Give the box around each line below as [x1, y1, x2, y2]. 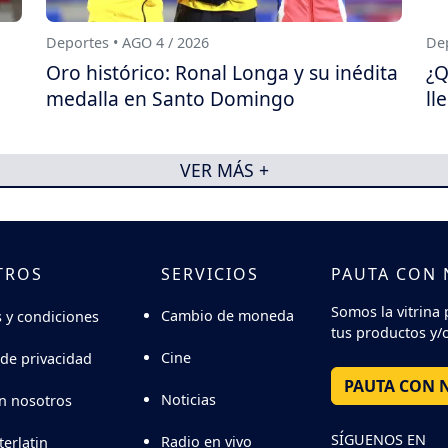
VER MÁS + [179, 157, 269, 182]
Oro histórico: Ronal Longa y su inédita [46, 59, 398, 87]
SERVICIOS [161, 262, 259, 285]
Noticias [161, 390, 216, 410]
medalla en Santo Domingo [46, 85, 295, 113]
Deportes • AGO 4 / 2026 [46, 33, 209, 53]
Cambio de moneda [161, 306, 294, 326]
